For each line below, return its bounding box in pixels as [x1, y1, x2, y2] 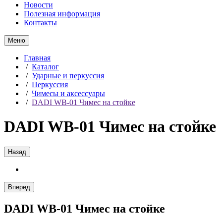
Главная [24, 54, 51, 62]
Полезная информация [24, 9, 100, 18]
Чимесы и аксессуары [32, 89, 105, 98]
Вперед [8, 183, 30, 191]
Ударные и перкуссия [32, 71, 104, 80]
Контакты [24, 18, 57, 27]
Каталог [32, 62, 59, 71]
